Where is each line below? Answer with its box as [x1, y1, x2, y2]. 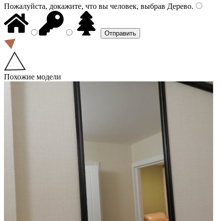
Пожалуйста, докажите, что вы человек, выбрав [4, 1, 165, 10]
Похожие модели [4, 72, 61, 81]
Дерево [165, 1, 191, 10]
